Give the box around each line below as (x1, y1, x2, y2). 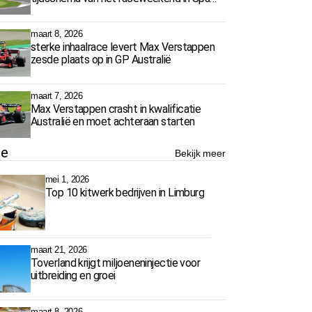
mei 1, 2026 (45, 174, 89, 185)
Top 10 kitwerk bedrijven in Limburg (45, 186, 205, 200)
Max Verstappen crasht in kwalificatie (31, 102, 201, 116)
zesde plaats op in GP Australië (31, 53, 171, 67)
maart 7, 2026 (31, 90, 83, 101)
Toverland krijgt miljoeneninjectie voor (31, 256, 201, 270)
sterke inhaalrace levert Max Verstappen (31, 40, 215, 54)
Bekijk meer (175, 148, 226, 159)
